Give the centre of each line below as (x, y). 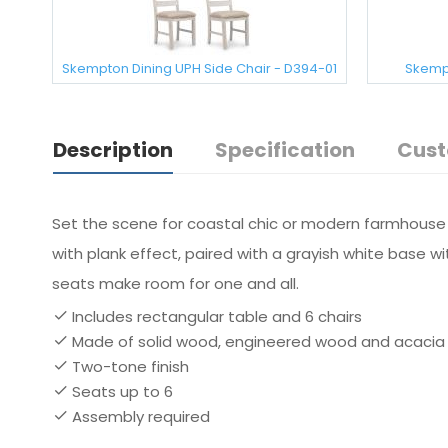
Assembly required (141, 417)
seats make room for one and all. (175, 284)
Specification (285, 150)
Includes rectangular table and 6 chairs (217, 317)
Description (113, 150)
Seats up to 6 (122, 392)
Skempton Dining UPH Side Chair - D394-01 (199, 69)
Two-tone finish (130, 367)
